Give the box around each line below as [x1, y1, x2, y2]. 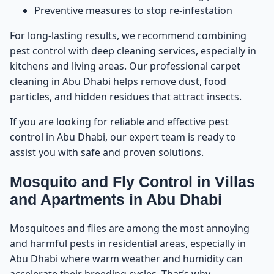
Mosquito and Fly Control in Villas [10, 172, 255, 190]
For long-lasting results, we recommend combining [10, 28, 246, 42]
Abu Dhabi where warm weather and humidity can [10, 252, 243, 266]
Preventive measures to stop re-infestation [34, 3, 232, 17]
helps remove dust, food [111, 74, 226, 88]
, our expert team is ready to [105, 130, 236, 144]
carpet [210, 59, 240, 73]
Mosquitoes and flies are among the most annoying [10, 221, 250, 235]
